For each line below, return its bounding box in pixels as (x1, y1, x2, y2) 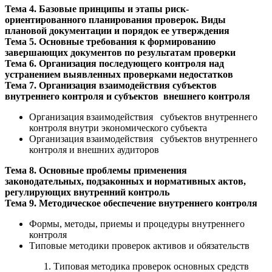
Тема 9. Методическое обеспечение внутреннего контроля (5, 197, 257, 208)
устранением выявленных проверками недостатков (5, 69, 233, 80)
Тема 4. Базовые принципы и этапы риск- (5, 3, 189, 14)
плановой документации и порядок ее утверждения (5, 25, 229, 36)
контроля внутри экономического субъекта (29, 122, 207, 133)
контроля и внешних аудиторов (29, 144, 159, 155)
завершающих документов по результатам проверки (5, 47, 236, 58)
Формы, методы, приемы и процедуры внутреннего (29, 218, 245, 229)
